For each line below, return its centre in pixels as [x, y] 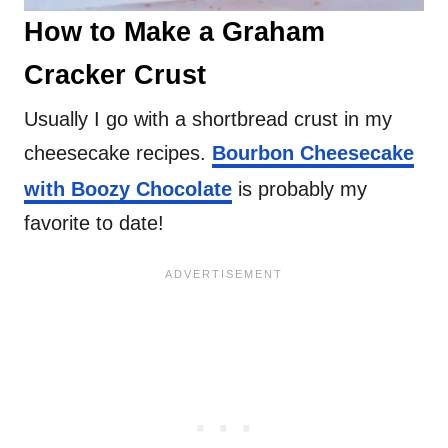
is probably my [299, 188]
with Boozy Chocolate [128, 188]
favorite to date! [94, 222]
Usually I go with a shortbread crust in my [208, 118]
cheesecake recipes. [118, 152]
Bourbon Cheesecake [313, 152]
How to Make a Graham [174, 31]
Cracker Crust [115, 74]
